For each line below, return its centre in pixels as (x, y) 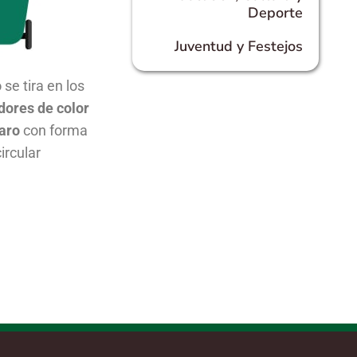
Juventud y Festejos (239, 46)
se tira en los (43, 85)
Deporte (276, 12)
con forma (54, 130)
